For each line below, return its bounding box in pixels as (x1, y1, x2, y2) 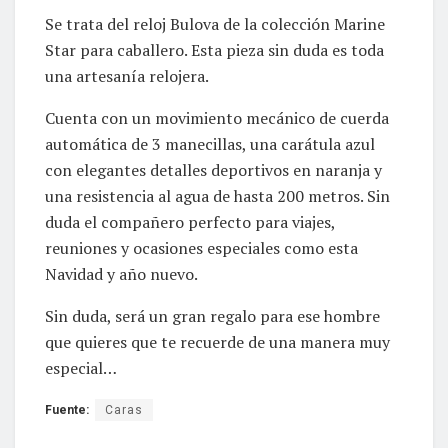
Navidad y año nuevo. (45, 263, 198, 286)
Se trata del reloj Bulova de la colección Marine (45, 13, 385, 36)
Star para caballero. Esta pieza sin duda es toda (45, 39, 384, 62)
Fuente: (45, 403, 89, 418)
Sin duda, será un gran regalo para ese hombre (45, 305, 380, 328)
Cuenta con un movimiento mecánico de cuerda (45, 107, 389, 130)
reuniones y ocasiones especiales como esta (45, 237, 358, 260)
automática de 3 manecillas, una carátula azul (45, 133, 375, 156)
